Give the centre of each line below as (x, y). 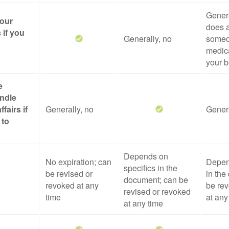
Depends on (146, 156)
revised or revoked (157, 191)
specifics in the (151, 168)
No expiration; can (78, 162)
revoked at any (72, 185)
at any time (143, 203)
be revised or (69, 174)
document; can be (156, 180)
